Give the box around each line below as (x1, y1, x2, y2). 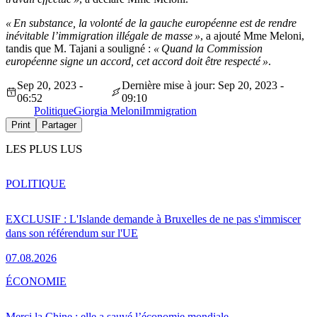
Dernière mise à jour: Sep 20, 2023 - (122, 79, 284, 92)
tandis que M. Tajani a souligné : (6, 42, 154, 55)
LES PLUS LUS (6, 142, 82, 156)
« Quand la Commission (154, 42, 263, 55)
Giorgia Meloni (74, 105, 142, 117)
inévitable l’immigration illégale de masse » (6, 30, 200, 42)
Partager (42, 120, 76, 131)
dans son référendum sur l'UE (6, 226, 138, 239)
